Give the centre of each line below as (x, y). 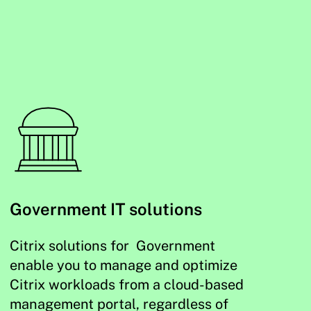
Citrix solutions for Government (113, 246)
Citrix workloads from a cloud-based (127, 285)
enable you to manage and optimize (124, 265)
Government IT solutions (106, 209)
